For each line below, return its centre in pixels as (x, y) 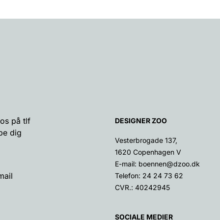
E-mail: (127, 164)
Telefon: (129, 175)
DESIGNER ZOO (141, 120)
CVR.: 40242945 (142, 187)
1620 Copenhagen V (148, 152)
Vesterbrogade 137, (146, 140)
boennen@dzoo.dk (169, 164)
